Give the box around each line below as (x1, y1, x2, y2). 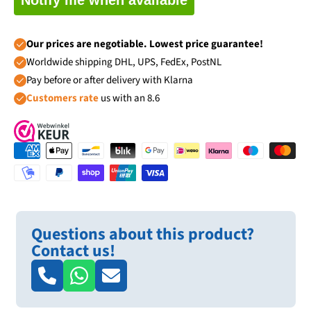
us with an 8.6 (99, 90, 160, 106)
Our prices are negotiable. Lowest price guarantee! (26, 36, 263, 51)
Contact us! (31, 239, 115, 264)
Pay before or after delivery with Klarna (26, 72, 193, 87)
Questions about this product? (31, 222, 254, 247)
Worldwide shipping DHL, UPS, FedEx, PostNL (26, 54, 221, 69)
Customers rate (26, 90, 99, 106)
